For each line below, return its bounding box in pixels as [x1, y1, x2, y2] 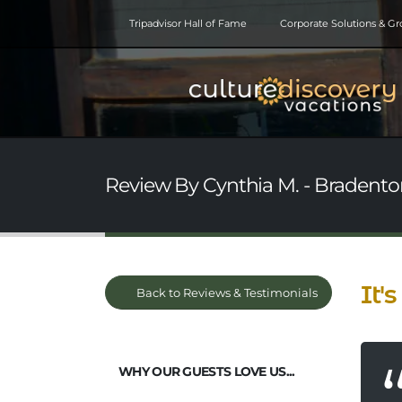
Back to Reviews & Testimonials [133, 285, 318, 300]
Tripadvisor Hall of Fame [129, 17, 248, 30]
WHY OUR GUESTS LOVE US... [118, 363, 295, 380]
